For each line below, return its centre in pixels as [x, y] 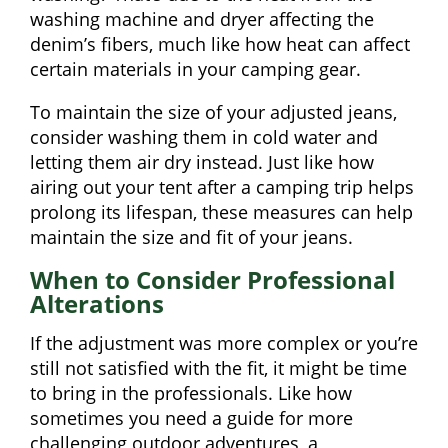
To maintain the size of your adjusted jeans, [213, 112]
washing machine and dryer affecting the [202, 19]
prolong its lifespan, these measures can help [221, 212]
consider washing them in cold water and [204, 137]
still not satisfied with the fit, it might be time [218, 368]
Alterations [97, 304]
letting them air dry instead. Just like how [202, 162]
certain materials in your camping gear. [195, 69]
